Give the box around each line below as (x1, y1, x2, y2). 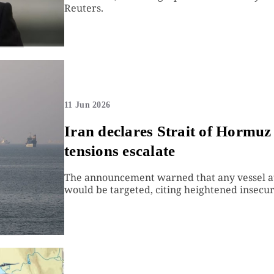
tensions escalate (64, 143, 176, 160)
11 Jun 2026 (64, 100, 111, 110)
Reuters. (64, 1, 104, 15)
